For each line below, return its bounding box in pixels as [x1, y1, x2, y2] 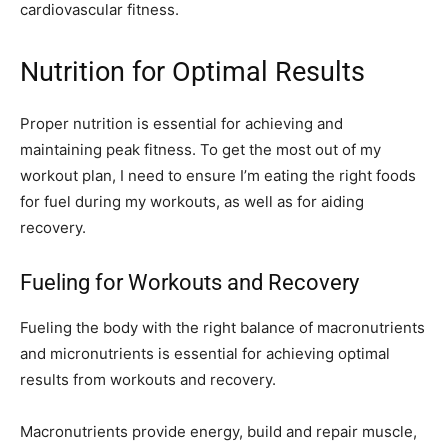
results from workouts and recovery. [20, 370, 276, 390]
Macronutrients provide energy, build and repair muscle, [20, 422, 417, 442]
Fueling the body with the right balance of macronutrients [20, 318, 425, 338]
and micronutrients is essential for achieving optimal [20, 344, 390, 364]
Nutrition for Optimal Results [20, 56, 365, 89]
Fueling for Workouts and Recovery [20, 270, 359, 296]
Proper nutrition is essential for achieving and [20, 114, 343, 134]
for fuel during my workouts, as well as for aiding [20, 192, 364, 212]
